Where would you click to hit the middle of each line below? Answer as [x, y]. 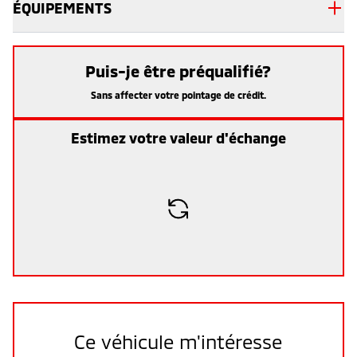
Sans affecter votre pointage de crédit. [178, 94]
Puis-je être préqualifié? [178, 71]
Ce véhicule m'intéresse [178, 341]
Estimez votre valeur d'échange [178, 137]
